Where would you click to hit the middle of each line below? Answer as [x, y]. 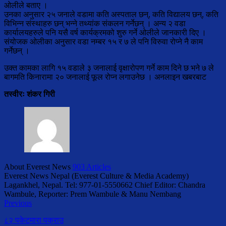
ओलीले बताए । [26, 6]
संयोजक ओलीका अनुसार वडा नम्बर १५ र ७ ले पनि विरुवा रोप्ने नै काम [103, 42]
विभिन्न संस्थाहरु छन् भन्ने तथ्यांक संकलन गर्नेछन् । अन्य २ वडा [95, 24]
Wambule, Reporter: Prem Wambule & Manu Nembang [93, 194]
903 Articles [92, 167]
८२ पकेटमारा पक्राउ [34, 220]
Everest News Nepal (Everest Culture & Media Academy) [96, 176]
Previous [18, 203]
